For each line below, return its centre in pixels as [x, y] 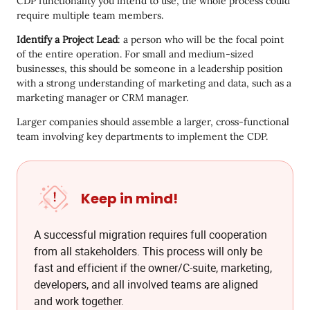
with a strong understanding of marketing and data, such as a [154, 83]
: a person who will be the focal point [201, 39]
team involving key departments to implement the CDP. [142, 136]
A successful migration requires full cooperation [151, 234]
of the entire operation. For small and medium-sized [135, 54]
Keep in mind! [129, 198]
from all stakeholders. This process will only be [148, 251]
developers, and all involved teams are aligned [146, 284]
